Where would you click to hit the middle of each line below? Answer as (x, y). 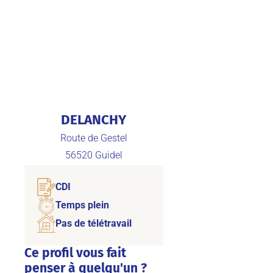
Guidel (108, 155)
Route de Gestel (94, 138)
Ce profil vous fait (75, 253)
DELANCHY (94, 120)
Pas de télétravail (93, 224)
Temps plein (82, 205)
